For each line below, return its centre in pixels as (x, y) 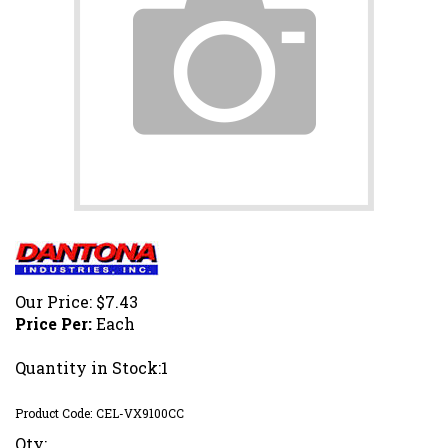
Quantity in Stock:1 (91, 367)
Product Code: (53, 412)
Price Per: (53, 323)
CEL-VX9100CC (140, 412)
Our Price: (53, 301)
